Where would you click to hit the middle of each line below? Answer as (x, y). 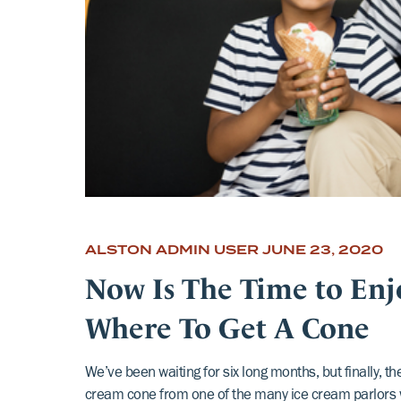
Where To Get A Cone (227, 325)
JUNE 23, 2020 (322, 249)
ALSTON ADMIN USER (171, 249)
